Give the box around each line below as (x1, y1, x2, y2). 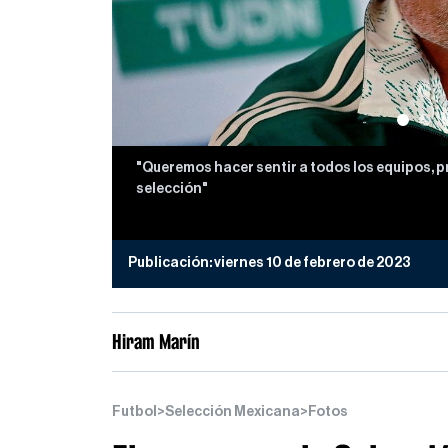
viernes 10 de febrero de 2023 (214, 256, 411, 271)
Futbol (112, 404, 157, 419)
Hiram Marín (112, 329, 200, 353)
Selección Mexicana (165, 404, 300, 419)
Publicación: (128, 256, 214, 271)
